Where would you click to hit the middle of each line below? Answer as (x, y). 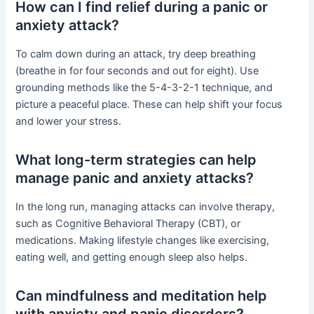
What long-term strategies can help (136, 159)
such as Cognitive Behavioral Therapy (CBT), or (128, 223)
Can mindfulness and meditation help (142, 295)
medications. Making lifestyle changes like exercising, (143, 240)
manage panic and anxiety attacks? (135, 178)
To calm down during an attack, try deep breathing (136, 54)
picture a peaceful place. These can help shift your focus (149, 104)
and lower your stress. (69, 121)
